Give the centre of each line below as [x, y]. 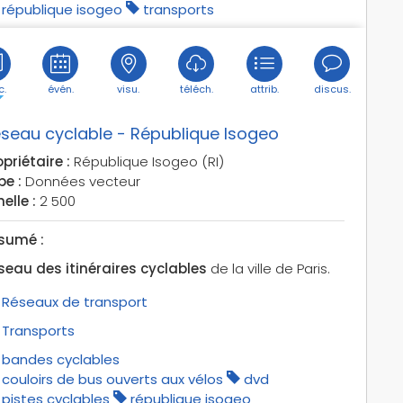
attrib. [264, 89]
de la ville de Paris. [268, 268]
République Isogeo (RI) [147, 161]
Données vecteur [81, 181]
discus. [332, 89]
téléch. [196, 89]
